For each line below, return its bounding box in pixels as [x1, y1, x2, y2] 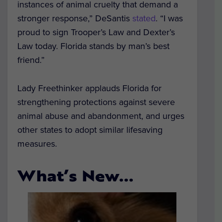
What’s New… [17, 170, 134, 185]
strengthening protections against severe [17, 97, 175, 108]
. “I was [156, 13, 183, 24]
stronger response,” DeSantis [17, 13, 132, 24]
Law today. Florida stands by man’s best [17, 41, 169, 52]
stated [132, 13, 156, 24]
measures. [17, 138, 57, 150]
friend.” [17, 55, 45, 66]
